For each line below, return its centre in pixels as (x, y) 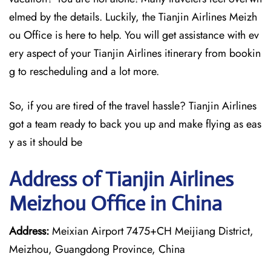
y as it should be (46, 142)
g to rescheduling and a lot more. (86, 71)
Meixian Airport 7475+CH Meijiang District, (151, 231)
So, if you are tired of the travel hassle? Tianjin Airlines (133, 106)
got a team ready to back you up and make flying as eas (135, 124)
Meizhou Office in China (116, 204)
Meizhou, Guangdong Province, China (97, 249)
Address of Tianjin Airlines (121, 179)
